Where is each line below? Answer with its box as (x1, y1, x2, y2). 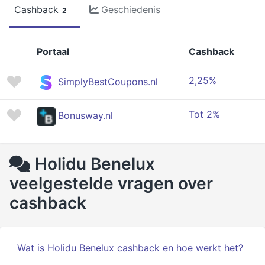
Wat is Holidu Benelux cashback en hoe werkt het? (17, 242, 243, 254)
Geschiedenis (101, 4, 160, 15)
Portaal (37, 46, 69, 57)
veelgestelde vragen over (9, 173, 213, 193)
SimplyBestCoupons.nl (58, 76, 158, 88)
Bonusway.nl (58, 109, 113, 122)
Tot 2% (189, 108, 220, 120)
